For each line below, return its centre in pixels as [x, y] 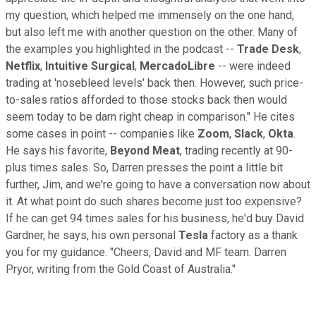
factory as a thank [254, 235]
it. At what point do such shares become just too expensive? [154, 201]
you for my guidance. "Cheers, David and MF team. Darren [146, 252]
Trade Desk [268, 49]
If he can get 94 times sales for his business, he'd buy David [155, 218]
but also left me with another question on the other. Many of [152, 32]
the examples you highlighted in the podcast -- [121, 49]
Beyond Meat [145, 150]
